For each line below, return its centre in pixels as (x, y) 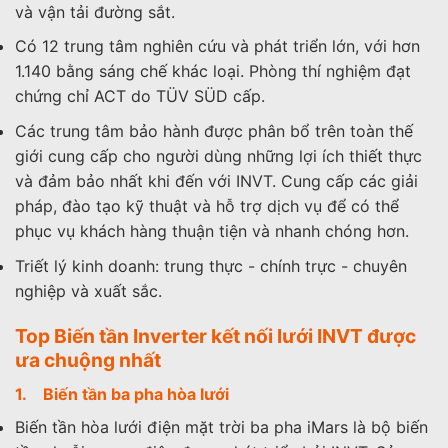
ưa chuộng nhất (88, 360)
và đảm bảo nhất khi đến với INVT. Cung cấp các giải (216, 180)
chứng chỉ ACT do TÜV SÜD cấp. (140, 96)
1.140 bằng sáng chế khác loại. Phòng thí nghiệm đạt (213, 71)
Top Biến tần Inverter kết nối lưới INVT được (215, 336)
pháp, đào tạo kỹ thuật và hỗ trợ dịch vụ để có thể (207, 205)
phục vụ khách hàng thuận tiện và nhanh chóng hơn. (212, 230)
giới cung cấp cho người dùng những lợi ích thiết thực (218, 155)
